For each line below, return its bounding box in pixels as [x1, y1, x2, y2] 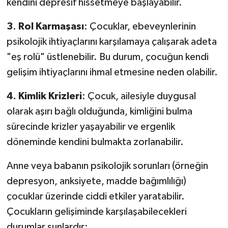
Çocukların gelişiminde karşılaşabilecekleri [6, 206, 187, 217]
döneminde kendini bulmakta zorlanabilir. [6, 136, 184, 147]
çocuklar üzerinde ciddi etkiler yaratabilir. [6, 191, 185, 202]
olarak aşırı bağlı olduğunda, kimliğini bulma [6, 106, 192, 117]
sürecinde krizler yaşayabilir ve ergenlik [6, 121, 175, 132]
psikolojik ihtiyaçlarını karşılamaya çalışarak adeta [6, 36, 217, 47]
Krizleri [48, 91, 82, 101]
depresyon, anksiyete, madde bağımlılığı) [6, 176, 186, 186]
